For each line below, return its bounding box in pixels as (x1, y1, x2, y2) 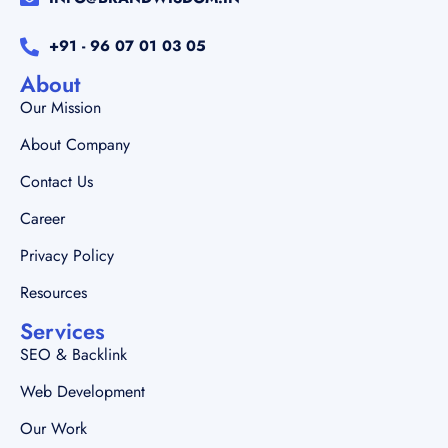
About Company (20, 132, 130, 156)
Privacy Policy (20, 243, 114, 267)
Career (20, 206, 65, 230)
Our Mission (20, 95, 101, 119)
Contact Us (20, 169, 93, 193)
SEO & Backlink (20, 342, 127, 366)
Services (20, 314, 105, 347)
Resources (20, 280, 87, 304)
